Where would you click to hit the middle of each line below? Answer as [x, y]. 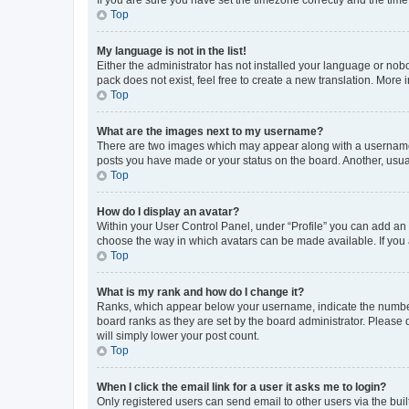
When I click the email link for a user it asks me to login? [241, 387]
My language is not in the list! [172, 51]
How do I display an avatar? [168, 211]
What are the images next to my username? [210, 131]
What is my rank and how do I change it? [200, 292]
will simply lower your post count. [178, 336]
